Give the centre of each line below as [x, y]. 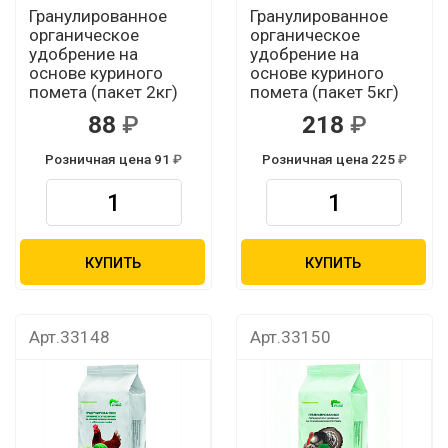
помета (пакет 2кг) [103, 92]
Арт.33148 [69, 336]
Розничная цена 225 [329, 159]
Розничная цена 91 [108, 159]
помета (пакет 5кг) [324, 92]
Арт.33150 [290, 336]
